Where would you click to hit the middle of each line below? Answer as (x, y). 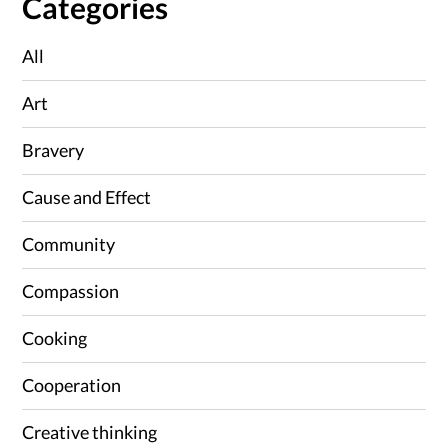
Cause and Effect (87, 196)
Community (69, 243)
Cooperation (72, 384)
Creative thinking (90, 431)
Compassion (71, 290)
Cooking (55, 337)
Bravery (53, 149)
